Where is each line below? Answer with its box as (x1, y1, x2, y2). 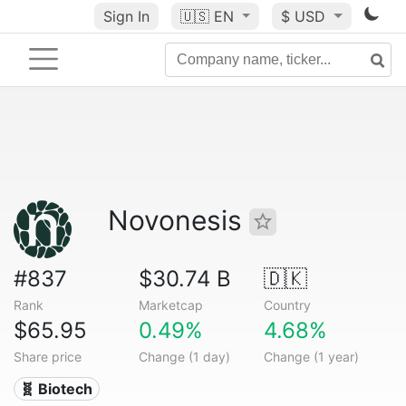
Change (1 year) (263, 349, 359, 364)
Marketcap (138, 297, 203, 313)
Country (263, 297, 311, 313)
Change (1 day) (138, 349, 230, 364)
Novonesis (108, 204, 249, 237)
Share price (14, 349, 82, 364)
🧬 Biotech (20, 380, 93, 398)
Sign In (102, 7, 150, 25)
